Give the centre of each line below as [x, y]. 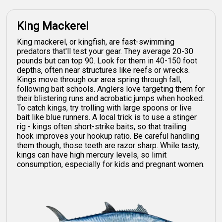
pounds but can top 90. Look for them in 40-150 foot [107, 60]
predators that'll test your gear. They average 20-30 [105, 51]
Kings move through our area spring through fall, [99, 79]
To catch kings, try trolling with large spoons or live [105, 108]
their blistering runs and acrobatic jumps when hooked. [111, 98]
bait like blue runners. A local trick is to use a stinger [107, 117]
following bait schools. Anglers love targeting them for [111, 89]
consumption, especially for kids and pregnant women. [111, 164]
